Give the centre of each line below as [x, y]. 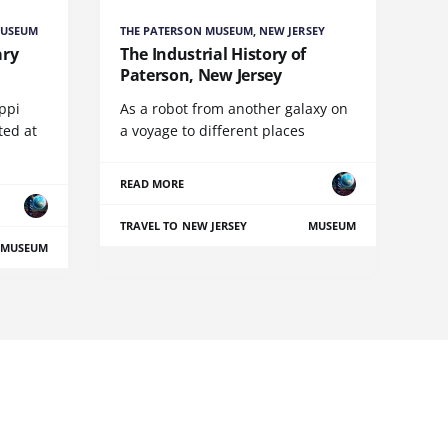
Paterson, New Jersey [201, 75]
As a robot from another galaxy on [234, 109]
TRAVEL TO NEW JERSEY [184, 226]
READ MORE [152, 184]
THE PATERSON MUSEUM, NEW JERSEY [222, 31]
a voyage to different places [212, 131]
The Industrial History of [213, 54]
